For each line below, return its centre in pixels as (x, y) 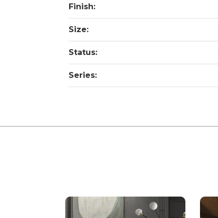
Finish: (82, 6)
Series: (83, 75)
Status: (83, 52)
